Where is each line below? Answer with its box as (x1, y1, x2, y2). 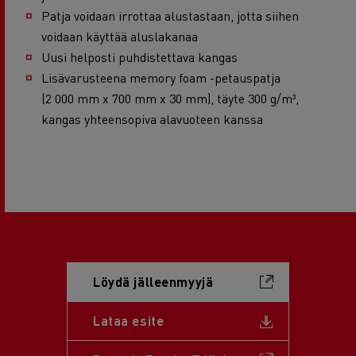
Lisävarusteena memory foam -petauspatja (41, 68, 284, 86)
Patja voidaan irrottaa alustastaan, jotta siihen (41, 6, 299, 24)
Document (255, 310, 314, 327)
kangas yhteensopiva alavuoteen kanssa (41, 110, 263, 127)
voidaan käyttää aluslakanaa (41, 27, 198, 44)
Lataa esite (93, 312, 164, 330)
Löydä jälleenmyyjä (93, 273, 214, 291)
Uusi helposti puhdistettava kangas (41, 48, 238, 65)
